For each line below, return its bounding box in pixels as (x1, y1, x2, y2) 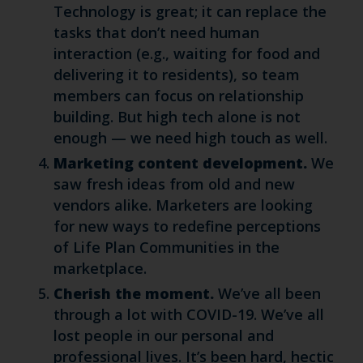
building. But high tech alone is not (53, 107, 301, 126)
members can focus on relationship (53, 86, 304, 105)
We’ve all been (213, 284, 321, 303)
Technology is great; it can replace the (53, 2, 327, 21)
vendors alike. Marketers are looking (53, 195, 313, 215)
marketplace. (53, 258, 147, 278)
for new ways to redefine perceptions (53, 216, 321, 236)
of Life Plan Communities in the (53, 237, 280, 257)
